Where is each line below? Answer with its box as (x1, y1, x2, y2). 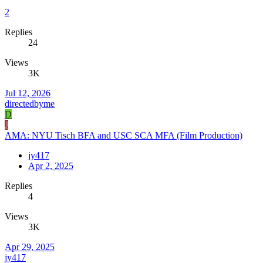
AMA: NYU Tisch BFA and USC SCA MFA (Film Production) (5, 130, 242, 141)
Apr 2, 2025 (28, 161, 73, 171)
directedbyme (5, 99, 55, 109)
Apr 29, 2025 (5, 242, 55, 252)
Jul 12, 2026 (5, 88, 50, 99)
